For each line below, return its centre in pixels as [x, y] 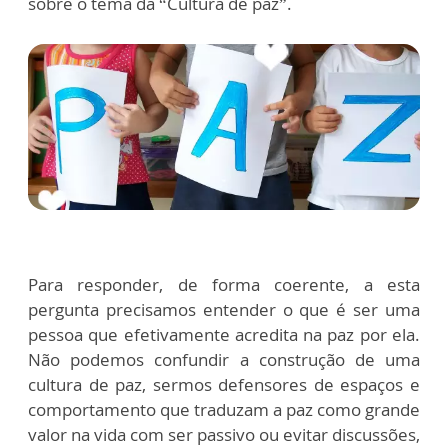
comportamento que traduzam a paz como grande [224, 409]
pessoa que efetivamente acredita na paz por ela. [224, 334]
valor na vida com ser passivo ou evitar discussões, [224, 434]
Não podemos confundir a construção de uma [224, 359]
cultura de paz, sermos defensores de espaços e [224, 384]
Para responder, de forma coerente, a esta [224, 284]
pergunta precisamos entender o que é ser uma [224, 309]
